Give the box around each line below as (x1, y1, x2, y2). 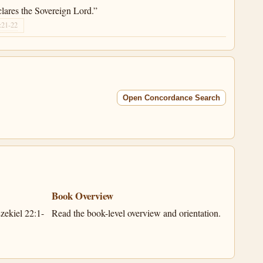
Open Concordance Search (122, 93, 220, 103)
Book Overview (52, 188, 114, 204)
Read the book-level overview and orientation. (52, 206, 221, 219)
